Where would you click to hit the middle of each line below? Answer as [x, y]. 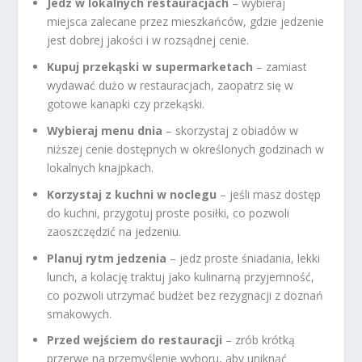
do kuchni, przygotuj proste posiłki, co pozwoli [168, 213]
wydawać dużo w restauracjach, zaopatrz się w [170, 86]
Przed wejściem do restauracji [135, 340]
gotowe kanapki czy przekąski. [126, 104]
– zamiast [280, 67]
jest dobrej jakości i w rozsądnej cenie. [148, 40]
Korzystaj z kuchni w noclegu [132, 194]
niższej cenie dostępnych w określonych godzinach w [186, 149]
